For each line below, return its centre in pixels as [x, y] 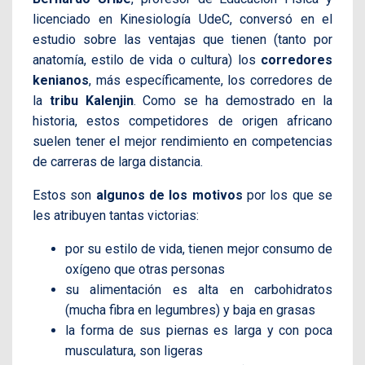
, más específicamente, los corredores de [211, 81]
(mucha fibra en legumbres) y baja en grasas [190, 310]
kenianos [61, 81]
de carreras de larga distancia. [118, 162]
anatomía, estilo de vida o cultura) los [147, 60]
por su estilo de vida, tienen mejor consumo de [199, 249]
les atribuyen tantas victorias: [116, 216]
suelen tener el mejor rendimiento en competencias [182, 142]
